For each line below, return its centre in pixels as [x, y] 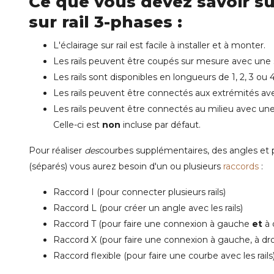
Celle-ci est [78, 124]
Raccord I [74, 192]
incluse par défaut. [161, 124]
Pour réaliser [57, 150]
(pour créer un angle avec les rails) [170, 208]
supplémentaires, [172, 150]
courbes [116, 150]
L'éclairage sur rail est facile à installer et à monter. [159, 45]
